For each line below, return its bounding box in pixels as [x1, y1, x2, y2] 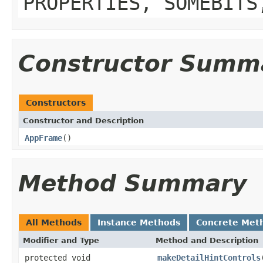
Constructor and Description [23, 116, 144, 125]
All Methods [26, 217, 82, 227]
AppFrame [25, 133, 62, 143]
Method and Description [156, 235, 258, 245]
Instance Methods [97, 217, 180, 227]
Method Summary [18, 170, 247, 197]
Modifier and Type [23, 235, 99, 245]
